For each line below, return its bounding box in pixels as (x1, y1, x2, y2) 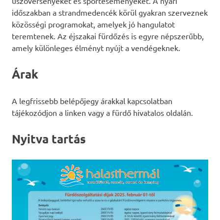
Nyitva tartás (12, 131, 86, 147)
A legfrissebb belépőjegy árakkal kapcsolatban (12, 96, 172, 106)
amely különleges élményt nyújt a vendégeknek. (12, 43, 180, 53)
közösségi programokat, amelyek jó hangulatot (12, 19, 175, 29)
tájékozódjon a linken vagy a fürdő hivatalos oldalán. (12, 108, 193, 118)
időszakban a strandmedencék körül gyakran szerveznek (12, 7, 208, 18)
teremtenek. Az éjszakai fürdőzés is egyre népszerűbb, (12, 31, 204, 41)
